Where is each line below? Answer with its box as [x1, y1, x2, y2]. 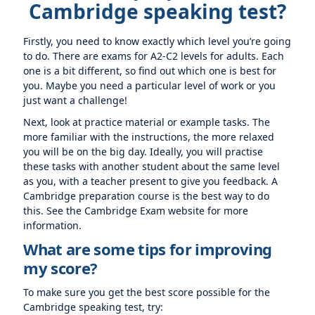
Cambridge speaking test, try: [23, 300, 164, 314]
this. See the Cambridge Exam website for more [23, 204, 249, 217]
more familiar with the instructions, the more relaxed [23, 130, 275, 143]
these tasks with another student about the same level [23, 160, 281, 173]
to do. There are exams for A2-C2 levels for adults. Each [23, 49, 285, 63]
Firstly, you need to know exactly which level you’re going [23, 34, 292, 48]
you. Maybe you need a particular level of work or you [23, 79, 276, 92]
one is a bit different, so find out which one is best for [23, 64, 277, 77]
